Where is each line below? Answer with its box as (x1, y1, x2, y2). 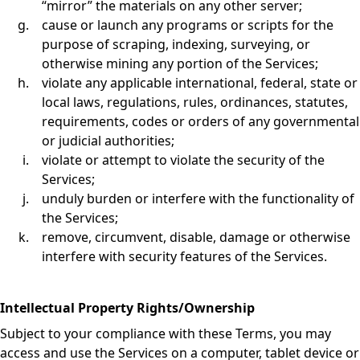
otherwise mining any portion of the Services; (42, 55, 318, 72)
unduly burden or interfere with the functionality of (42, 190, 354, 207)
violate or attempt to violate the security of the (42, 151, 325, 169)
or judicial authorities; (42, 132, 174, 149)
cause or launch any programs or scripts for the (42, 16, 333, 34)
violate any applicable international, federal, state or (42, 74, 358, 92)
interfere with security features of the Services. (42, 247, 327, 265)
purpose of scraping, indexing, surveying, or (42, 35, 310, 53)
